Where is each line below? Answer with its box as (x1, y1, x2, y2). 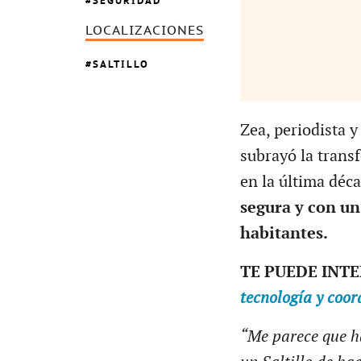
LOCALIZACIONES (85, 23, 204, 39)
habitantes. (239, 223, 328, 243)
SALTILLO (93, 56, 149, 71)
